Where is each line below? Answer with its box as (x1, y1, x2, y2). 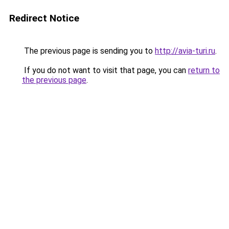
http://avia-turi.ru (155, 46, 215, 56)
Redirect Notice (9, 12, 79, 24)
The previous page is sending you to (22, 46, 155, 56)
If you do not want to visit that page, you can (22, 65, 188, 75)
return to (188, 65, 220, 75)
